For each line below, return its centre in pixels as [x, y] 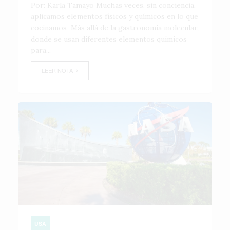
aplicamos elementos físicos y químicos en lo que [114, 16]
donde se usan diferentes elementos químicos [109, 39]
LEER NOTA [59, 70]
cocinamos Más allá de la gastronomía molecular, [115, 28]
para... [41, 50]
